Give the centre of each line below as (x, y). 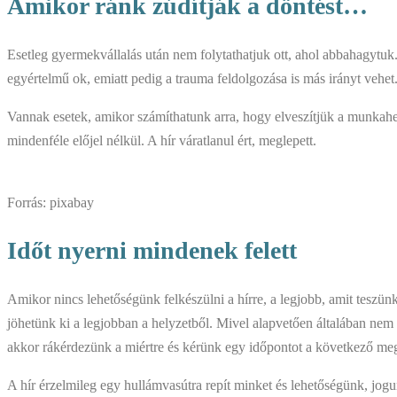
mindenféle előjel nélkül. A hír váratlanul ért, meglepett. (162, 140)
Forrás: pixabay (51, 202)
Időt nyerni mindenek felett (152, 251)
